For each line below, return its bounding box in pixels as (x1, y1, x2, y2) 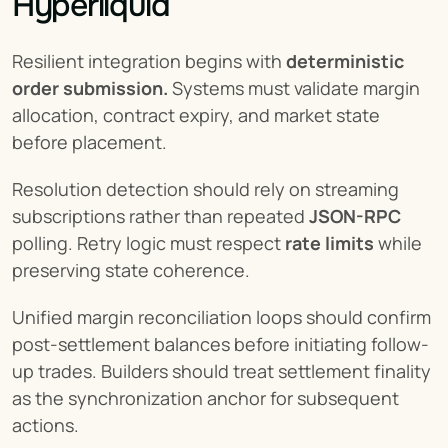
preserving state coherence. (12, 258, 250, 283)
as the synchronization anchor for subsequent (12, 386, 399, 411)
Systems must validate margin (168, 76, 420, 101)
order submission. (12, 76, 168, 101)
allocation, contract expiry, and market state (12, 103, 380, 128)
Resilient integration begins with (12, 49, 286, 74)
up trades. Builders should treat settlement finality (12, 359, 431, 384)
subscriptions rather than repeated (12, 204, 309, 229)
